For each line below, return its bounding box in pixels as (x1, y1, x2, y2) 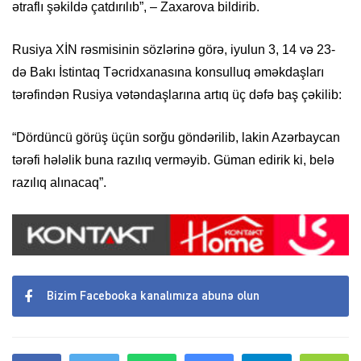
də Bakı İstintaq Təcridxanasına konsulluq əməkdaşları (12, 64, 324, 79)
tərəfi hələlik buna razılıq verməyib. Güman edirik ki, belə (12, 152, 334, 167)
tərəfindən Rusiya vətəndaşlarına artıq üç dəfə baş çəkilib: (12, 87, 342, 102)
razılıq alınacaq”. (12, 175, 106, 189)
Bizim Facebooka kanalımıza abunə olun (47, 290, 259, 303)
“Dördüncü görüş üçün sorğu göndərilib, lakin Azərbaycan (12, 130, 340, 144)
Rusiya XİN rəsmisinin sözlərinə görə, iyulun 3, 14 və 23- (12, 42, 335, 56)
